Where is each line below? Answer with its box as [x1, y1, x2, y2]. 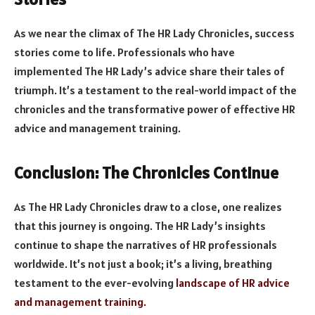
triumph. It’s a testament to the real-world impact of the [14, 82, 297, 97]
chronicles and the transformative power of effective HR [14, 101, 295, 116]
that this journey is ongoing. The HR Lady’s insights [14, 219, 266, 233]
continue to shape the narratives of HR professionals [14, 238, 277, 252]
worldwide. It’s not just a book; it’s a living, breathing [14, 257, 272, 271]
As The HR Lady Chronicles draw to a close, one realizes [14, 200, 282, 214]
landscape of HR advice [176, 276, 290, 290]
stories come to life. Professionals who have [14, 44, 235, 59]
